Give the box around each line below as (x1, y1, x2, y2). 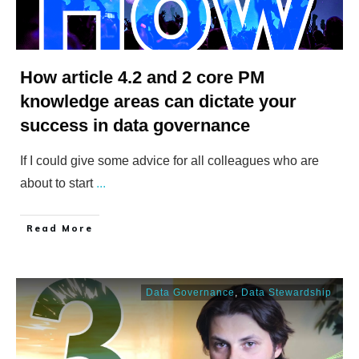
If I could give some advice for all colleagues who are (20, 154, 319, 167)
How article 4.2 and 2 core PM (20, 67, 264, 87)
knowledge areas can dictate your (20, 91, 296, 111)
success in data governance (20, 115, 250, 135)
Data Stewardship (241, 287, 332, 298)
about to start (20, 176, 96, 190)
